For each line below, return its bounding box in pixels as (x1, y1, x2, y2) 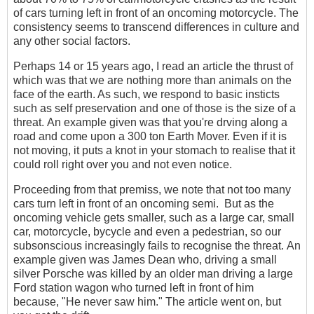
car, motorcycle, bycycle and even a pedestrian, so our (13, 226, 281, 238)
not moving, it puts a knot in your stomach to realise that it (13, 144, 295, 157)
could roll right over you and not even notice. (13, 158, 232, 171)
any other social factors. (13, 35, 130, 48)
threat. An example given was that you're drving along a (13, 116, 287, 129)
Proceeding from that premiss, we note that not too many (13, 184, 291, 196)
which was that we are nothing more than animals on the (13, 74, 292, 87)
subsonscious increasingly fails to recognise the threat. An (13, 240, 301, 252)
